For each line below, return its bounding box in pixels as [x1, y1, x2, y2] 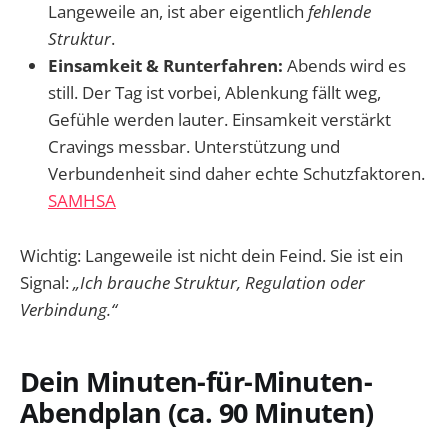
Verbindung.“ [20, 297, 117, 321]
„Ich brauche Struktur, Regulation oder [73, 270, 365, 294]
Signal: [20, 270, 73, 294]
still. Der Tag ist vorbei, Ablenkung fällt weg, [48, 81, 381, 105]
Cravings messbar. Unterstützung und [48, 135, 340, 159]
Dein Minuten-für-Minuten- [20, 363, 373, 401]
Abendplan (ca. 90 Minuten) [20, 394, 374, 432]
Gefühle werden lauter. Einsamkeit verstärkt [48, 108, 391, 132]
